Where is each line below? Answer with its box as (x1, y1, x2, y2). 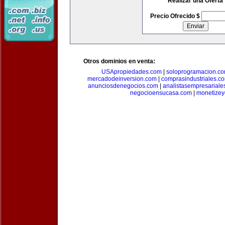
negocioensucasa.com (130, 89, 192, 96)
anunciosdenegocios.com (87, 82, 158, 89)
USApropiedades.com (101, 68, 162, 75)
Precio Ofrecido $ (150, 13, 201, 20)
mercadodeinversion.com (87, 75, 157, 82)
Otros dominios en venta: (83, 58, 155, 65)
